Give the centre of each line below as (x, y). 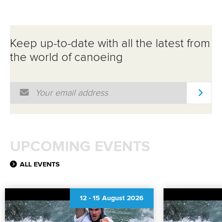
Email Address (38, 87)
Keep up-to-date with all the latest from (110, 44)
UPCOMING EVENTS (80, 147)
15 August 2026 (118, 198)
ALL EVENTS (40, 165)
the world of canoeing (66, 58)
